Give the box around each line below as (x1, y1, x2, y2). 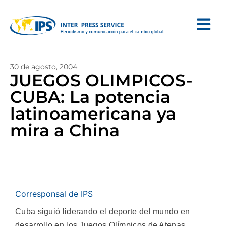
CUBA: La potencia (10, 87, 171, 107)
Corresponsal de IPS (15, 189, 93, 199)
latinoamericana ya (10, 103, 176, 124)
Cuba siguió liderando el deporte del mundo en (15, 207, 190, 216)
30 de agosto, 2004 (10, 62, 77, 71)
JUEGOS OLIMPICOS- (10, 70, 193, 90)
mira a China (10, 120, 120, 140)
